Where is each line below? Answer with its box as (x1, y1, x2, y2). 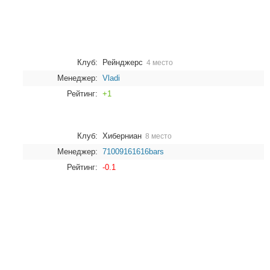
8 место (145, 132, 172, 140)
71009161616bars (102, 147, 164, 156)
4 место (146, 58, 173, 67)
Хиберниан (102, 131, 144, 140)
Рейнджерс (102, 58, 145, 67)
